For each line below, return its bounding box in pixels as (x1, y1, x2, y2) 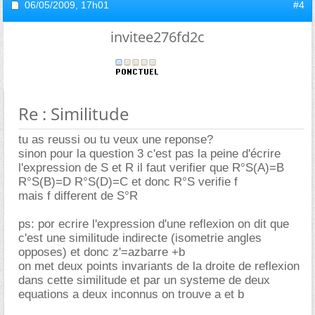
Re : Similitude (18, 101, 129, 125)
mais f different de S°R (18, 188, 138, 202)
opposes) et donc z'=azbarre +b (18, 245, 185, 259)
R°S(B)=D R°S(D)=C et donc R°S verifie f (18, 174, 238, 188)
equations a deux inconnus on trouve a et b (18, 287, 244, 301)
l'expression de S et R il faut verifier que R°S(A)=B (18, 160, 284, 174)
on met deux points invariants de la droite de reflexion (18, 259, 300, 273)
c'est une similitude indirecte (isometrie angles (18, 231, 262, 245)
